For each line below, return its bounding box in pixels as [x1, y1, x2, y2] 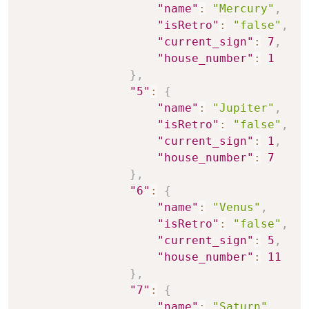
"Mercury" [212, 1, 275, 15]
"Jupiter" [212, 101, 275, 114]
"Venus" [212, 200, 261, 214]
